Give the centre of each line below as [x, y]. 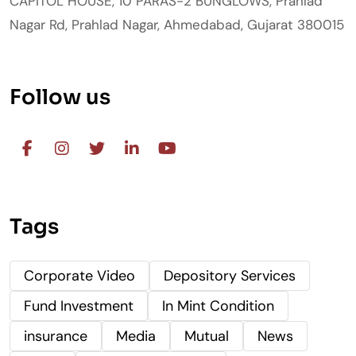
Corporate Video [79, 275]
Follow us [60, 97]
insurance [56, 336]
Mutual [207, 336]
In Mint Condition [218, 306]
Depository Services [230, 275]
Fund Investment [79, 306]
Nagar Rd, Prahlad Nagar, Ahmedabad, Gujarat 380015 [177, 24]
